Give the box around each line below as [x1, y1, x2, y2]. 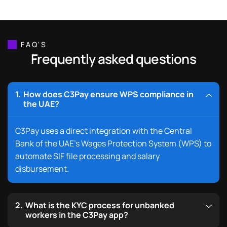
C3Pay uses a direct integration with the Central [15, 125, 192, 137]
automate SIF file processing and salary [15, 150, 160, 162]
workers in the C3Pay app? [25, 209, 128, 221]
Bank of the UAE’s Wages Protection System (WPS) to [15, 138, 211, 149]
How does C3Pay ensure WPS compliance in [23, 89, 194, 100]
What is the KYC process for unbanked [25, 200, 174, 211]
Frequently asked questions [31, 50, 196, 68]
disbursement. [15, 163, 69, 175]
